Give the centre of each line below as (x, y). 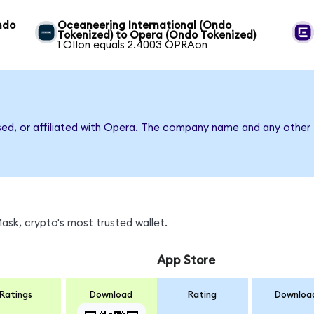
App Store (186, 261)
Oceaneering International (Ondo (145, 25)
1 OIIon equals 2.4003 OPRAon (133, 45)
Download (111, 295)
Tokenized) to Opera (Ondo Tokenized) (157, 35)
